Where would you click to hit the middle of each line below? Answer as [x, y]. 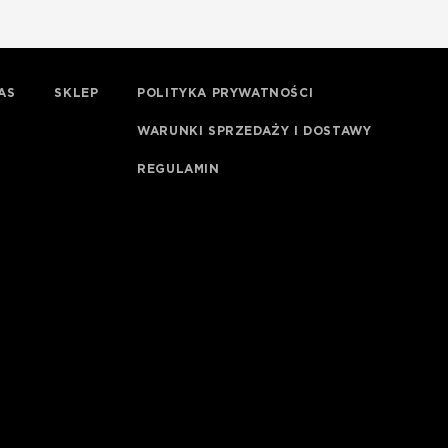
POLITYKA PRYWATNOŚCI [225, 92]
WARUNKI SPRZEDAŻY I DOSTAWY [254, 130]
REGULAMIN [178, 168]
